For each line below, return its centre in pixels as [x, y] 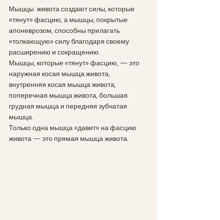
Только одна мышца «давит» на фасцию [73, 128]
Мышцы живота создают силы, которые [72, 9]
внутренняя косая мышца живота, [63, 85]
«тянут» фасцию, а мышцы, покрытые [69, 20]
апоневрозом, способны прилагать [65, 31]
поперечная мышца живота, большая [69, 96]
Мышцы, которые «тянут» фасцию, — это [75, 63]
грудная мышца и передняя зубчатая [69, 107]
